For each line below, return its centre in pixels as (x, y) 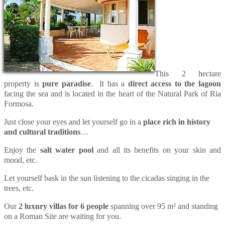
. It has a (109, 83)
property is (23, 83)
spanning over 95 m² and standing (164, 206)
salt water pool (67, 150)
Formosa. (19, 103)
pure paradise (67, 83)
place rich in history (177, 122)
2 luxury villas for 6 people (65, 206)
